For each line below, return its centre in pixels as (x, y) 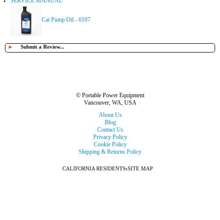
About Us (110, 115)
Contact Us (110, 130)
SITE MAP (140, 169)
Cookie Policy (110, 145)
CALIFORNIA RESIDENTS (94, 169)
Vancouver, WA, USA (110, 103)
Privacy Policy (110, 137)
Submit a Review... (42, 47)
